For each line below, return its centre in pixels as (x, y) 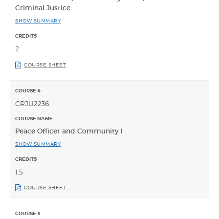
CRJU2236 (32, 103)
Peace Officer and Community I (69, 131)
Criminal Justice (43, 8)
